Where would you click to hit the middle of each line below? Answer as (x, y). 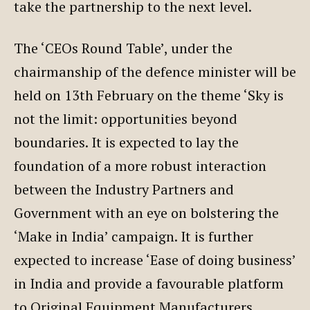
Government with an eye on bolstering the (146, 212)
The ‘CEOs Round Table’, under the (123, 48)
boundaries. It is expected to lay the (126, 142)
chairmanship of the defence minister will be (155, 71)
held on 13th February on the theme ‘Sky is (149, 95)
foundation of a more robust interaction (140, 165)
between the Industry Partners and (124, 189)
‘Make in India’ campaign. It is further (134, 236)
